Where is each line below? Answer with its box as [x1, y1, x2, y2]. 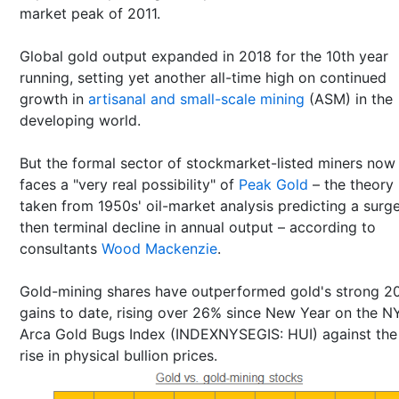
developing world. [20, 111, 141, 129]
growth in [20, 90, 88, 108]
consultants [20, 240, 102, 257]
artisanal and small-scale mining [88, 90, 305, 108]
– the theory [308, 175, 394, 193]
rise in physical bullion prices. [20, 346, 217, 364]
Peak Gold [239, 175, 308, 193]
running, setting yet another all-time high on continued [20, 69, 387, 86]
